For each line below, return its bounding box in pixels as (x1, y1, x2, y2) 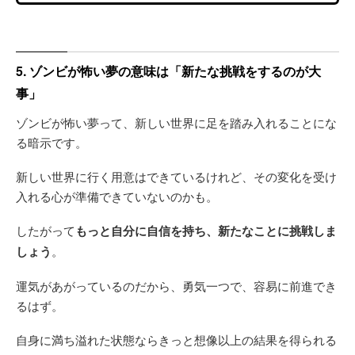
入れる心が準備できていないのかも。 (16, 187, 218, 204)
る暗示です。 (16, 133, 87, 151)
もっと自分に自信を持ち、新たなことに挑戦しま (75, 221, 337, 239)
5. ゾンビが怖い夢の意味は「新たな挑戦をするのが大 (16, 61, 321, 80)
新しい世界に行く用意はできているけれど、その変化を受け (16, 167, 337, 185)
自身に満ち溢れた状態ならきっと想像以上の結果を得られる (16, 330, 337, 348)
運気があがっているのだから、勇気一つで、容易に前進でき (16, 277, 337, 294)
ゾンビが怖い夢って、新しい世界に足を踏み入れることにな (16, 113, 337, 131)
